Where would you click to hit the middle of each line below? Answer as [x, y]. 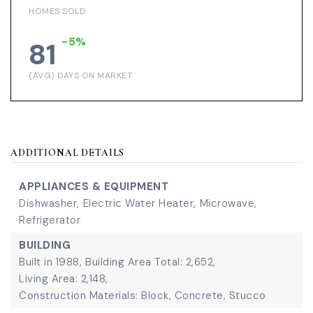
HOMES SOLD [57, 11]
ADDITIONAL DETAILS [68, 153]
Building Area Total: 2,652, [151, 262]
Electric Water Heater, [139, 203]
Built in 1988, [50, 262]
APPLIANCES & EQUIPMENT [94, 187]
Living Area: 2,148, [64, 279]
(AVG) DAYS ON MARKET [80, 75]
